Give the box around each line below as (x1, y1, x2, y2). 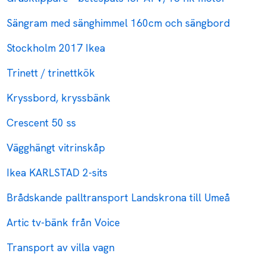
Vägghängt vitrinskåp (7, 141, 106, 155)
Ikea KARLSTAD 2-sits (7, 166, 108, 180)
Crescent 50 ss (7, 116, 77, 130)
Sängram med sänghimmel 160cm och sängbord (7, 16, 230, 30)
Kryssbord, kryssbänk (7, 91, 111, 105)
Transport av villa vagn (7, 240, 115, 255)
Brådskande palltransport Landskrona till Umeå (7, 191, 230, 205)
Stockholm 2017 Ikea (7, 41, 106, 55)
